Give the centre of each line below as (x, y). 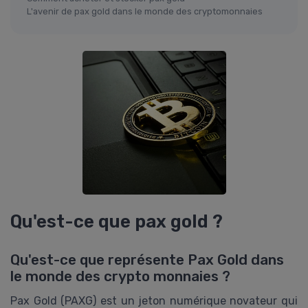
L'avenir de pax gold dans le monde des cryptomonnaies (145, 11)
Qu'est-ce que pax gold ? (117, 221)
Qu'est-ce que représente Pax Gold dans (147, 260)
